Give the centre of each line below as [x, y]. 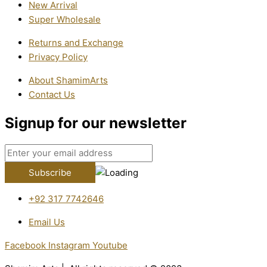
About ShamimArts [68, 80]
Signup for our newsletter [96, 123]
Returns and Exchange [76, 43]
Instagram [69, 246]
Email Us [47, 222]
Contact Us [52, 95]
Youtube [110, 246]
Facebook [25, 246]
